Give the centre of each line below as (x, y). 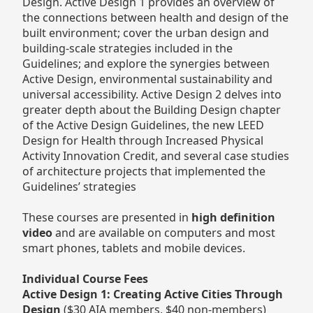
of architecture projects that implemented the (144, 171)
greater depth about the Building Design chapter (152, 109)
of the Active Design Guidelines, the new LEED (143, 125)
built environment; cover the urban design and (146, 32)
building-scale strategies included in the (128, 48)
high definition (233, 217)
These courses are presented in (107, 217)
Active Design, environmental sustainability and (147, 79)
